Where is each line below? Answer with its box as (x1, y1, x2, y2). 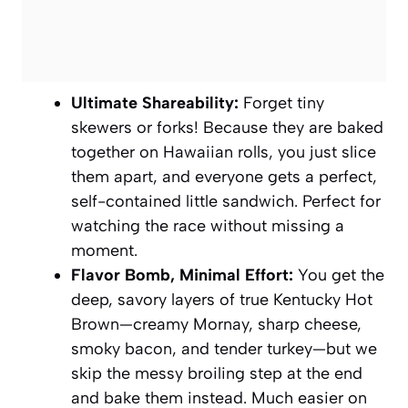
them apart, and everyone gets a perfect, (71, 166, 377, 187)
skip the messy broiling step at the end (71, 362, 362, 383)
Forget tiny (239, 92, 324, 113)
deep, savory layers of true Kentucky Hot (71, 289, 372, 310)
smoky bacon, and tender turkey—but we (71, 338, 377, 359)
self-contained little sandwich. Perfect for (71, 190, 381, 211)
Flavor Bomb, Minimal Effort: (71, 264, 293, 285)
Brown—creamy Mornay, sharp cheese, (71, 313, 362, 334)
